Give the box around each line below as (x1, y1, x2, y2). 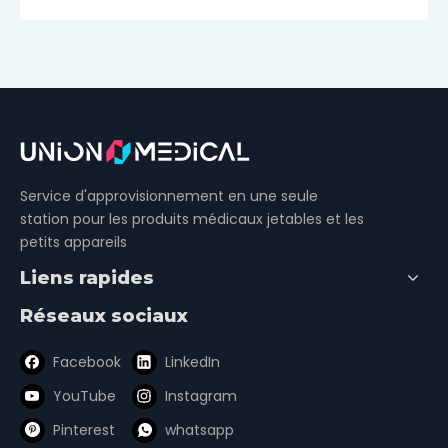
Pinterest (53, 419, 115, 440)
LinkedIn (165, 352, 220, 373)
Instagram (165, 386, 237, 407)
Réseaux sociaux (20, 304, 188, 327)
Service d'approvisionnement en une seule (20, 185, 318, 206)
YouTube (53, 386, 116, 407)
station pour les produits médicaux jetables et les (20, 208, 364, 229)
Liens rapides (20, 266, 154, 289)
